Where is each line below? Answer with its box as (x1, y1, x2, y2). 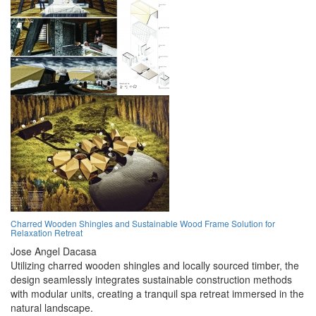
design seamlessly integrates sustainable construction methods (11, 272, 292, 287)
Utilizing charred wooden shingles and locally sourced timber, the (11, 258, 299, 273)
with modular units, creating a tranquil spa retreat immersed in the (11, 286, 304, 301)
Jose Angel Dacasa (11, 244, 97, 259)
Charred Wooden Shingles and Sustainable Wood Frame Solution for (11, 217, 275, 230)
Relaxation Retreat (11, 226, 83, 239)
